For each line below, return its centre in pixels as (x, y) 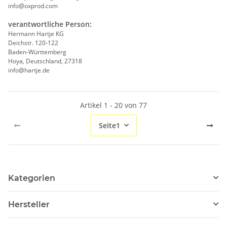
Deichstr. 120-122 (33, 43)
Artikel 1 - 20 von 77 (113, 105)
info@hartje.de (29, 70)
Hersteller (29, 204)
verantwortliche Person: (50, 24)
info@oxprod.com (33, 6)
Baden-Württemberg (37, 52)
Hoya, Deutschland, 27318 (45, 61)
